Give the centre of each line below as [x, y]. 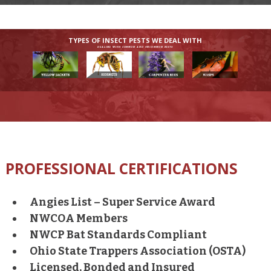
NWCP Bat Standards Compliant [118, 235]
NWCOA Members [78, 219]
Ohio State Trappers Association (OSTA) [137, 251]
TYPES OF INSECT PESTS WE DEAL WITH [135, 40]
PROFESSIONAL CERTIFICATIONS [121, 168]
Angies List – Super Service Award [122, 202]
